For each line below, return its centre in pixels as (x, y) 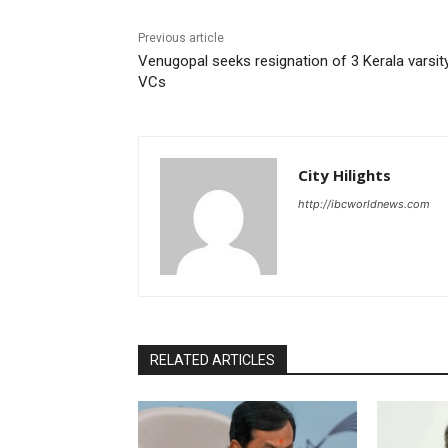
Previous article (181, 38)
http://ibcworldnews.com (364, 204)
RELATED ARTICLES (212, 360)
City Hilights (344, 175)
